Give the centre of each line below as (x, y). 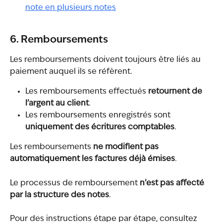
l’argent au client (57, 104)
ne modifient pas (127, 147)
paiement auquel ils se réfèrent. (71, 72)
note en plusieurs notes (71, 8)
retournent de (176, 92)
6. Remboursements (59, 40)
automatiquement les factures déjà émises (92, 159)
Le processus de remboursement (75, 183)
